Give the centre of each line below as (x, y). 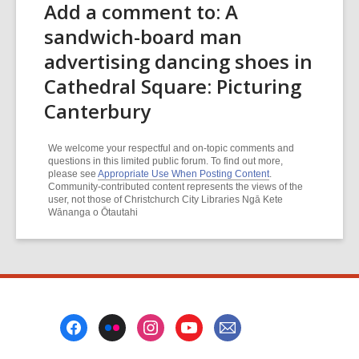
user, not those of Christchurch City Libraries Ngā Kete (165, 200)
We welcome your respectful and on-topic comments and (171, 148)
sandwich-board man (143, 36)
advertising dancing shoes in (178, 61)
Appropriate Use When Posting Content (184, 174)
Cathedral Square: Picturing (173, 86)
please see (73, 174)
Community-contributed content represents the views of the (175, 187)
